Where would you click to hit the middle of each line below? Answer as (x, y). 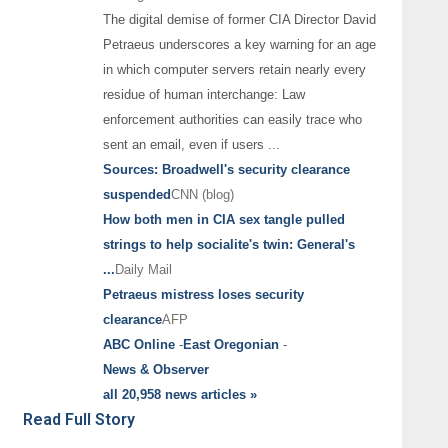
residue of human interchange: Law (203, 94)
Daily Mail (143, 269)
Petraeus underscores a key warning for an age (239, 44)
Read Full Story (78, 419)
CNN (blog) (202, 194)
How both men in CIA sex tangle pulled (223, 219)
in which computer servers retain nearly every (234, 69)
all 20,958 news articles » (179, 394)
